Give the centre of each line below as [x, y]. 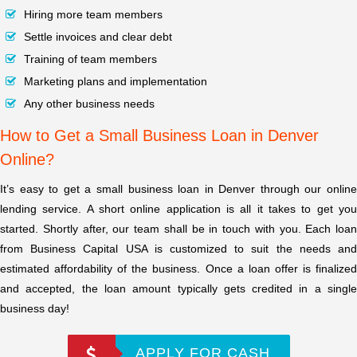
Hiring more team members [93, 15]
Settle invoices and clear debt [98, 37]
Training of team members [90, 59]
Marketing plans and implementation [116, 82]
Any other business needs [89, 104]
